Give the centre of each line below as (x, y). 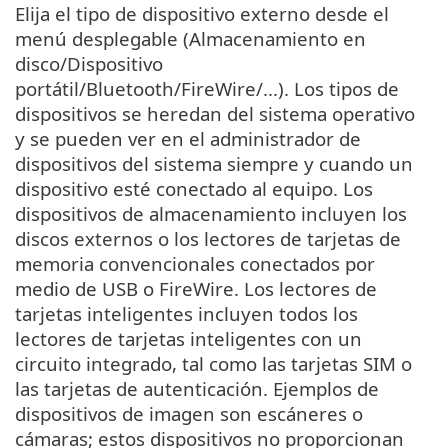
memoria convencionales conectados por (195, 264)
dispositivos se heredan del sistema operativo (215, 114)
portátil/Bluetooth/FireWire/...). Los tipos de (207, 89)
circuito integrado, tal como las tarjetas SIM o (213, 364)
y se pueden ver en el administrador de (188, 139)
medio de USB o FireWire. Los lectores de (196, 289)
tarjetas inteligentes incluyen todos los (186, 314)
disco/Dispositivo (89, 64)
